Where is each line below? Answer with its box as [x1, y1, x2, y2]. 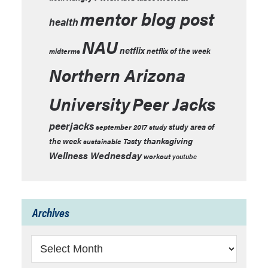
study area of [169, 121, 214, 132]
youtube [172, 152, 197, 161]
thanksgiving [144, 135, 193, 147]
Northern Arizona [49, 62, 185, 87]
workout [144, 151, 170, 162]
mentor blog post [80, 6, 214, 31]
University [49, 91, 130, 116]
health [49, 14, 78, 29]
